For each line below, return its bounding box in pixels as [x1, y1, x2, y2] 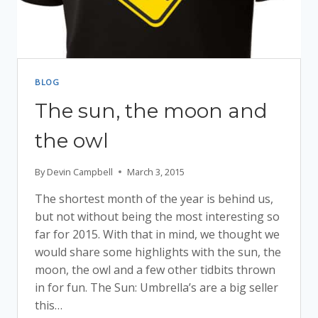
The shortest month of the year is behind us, [35, 190, 273, 207]
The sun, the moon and [35, 99, 268, 124]
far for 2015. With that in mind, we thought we [35, 226, 280, 242]
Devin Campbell [47, 165, 114, 178]
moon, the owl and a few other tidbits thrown [35, 261, 275, 278]
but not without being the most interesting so [35, 208, 280, 224]
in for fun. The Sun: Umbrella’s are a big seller [35, 279, 278, 295]
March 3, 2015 [127, 165, 185, 178]
